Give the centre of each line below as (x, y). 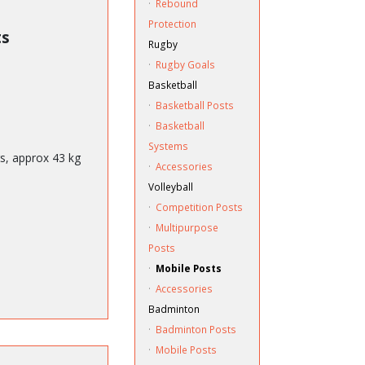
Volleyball (170, 187)
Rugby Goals (185, 64)
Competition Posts (199, 207)
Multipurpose (187, 227)
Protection (172, 24)
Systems (168, 146)
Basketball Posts (194, 105)
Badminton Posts (196, 329)
